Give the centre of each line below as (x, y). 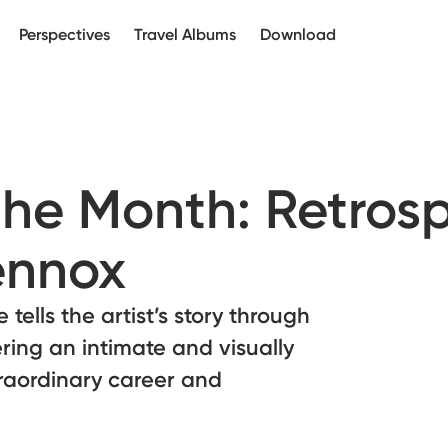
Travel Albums (185, 34)
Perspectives (64, 34)
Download (298, 34)
